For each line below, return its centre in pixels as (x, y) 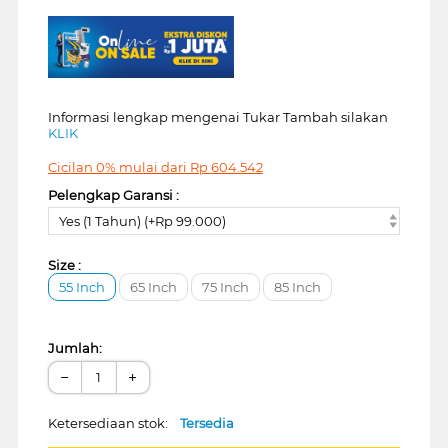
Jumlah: (74, 347)
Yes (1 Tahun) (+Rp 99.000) (142, 220)
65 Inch (153, 286)
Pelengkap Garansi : (113, 195)
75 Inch (225, 286)
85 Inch (297, 286)
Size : (64, 264)
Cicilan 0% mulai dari (118, 167)
